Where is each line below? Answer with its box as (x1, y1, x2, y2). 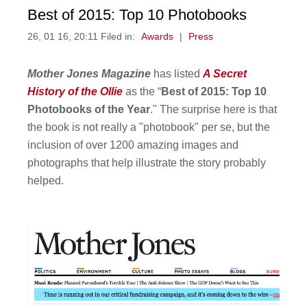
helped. (27, 175, 64, 187)
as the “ (123, 86, 162, 98)
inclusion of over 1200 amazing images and (27, 139, 239, 151)
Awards (141, 32, 174, 42)
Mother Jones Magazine (27, 68, 151, 80)
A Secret (203, 68, 247, 80)
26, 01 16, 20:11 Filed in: (27, 32, 138, 42)
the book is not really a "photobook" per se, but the (27, 121, 271, 134)
